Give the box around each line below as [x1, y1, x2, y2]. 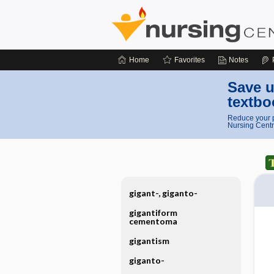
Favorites [174, 56, 205, 64]
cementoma [128, 216, 177, 226]
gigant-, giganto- [128, 188, 198, 198]
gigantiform [128, 207, 177, 218]
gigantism [128, 235, 169, 246]
